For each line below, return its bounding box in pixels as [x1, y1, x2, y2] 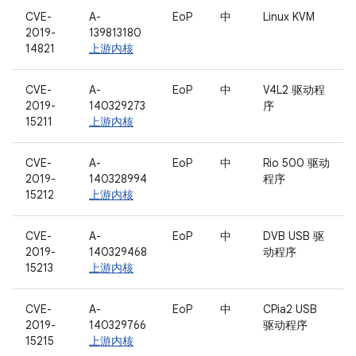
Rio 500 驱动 [263, 156, 330, 170]
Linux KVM [263, 10, 315, 24]
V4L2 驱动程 [263, 83, 325, 97]
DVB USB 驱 [263, 229, 324, 243]
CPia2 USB [263, 302, 317, 316]
